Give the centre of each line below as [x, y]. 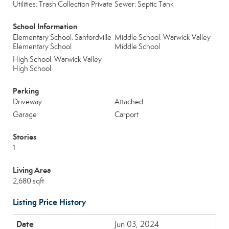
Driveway [27, 102]
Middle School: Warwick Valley [163, 37]
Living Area [32, 170]
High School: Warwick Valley [57, 59]
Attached [129, 102]
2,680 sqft [28, 181]
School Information [45, 26]
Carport [127, 114]
